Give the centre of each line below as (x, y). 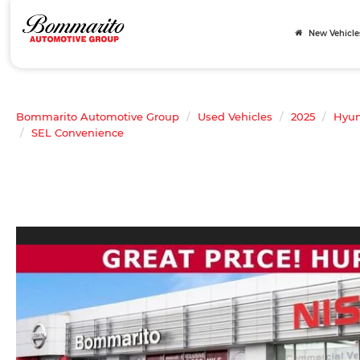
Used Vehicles (235, 117)
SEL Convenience (78, 133)
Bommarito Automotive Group (98, 117)
